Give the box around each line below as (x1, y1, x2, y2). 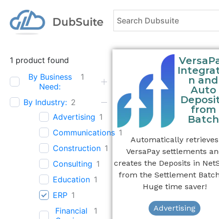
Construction (53, 143, 101, 153)
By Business (28, 72, 72, 82)
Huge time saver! (142, 181, 207, 191)
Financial (55, 206, 88, 216)
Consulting (53, 159, 92, 169)
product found (13, 55, 69, 66)
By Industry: (23, 97, 67, 108)
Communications (53, 128, 115, 138)
